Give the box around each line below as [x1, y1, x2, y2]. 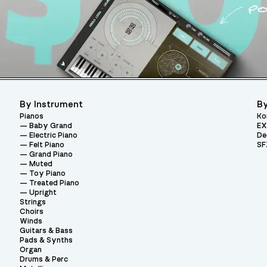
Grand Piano [29, 150, 73, 159]
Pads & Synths [20, 236, 73, 244]
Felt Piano [29, 141, 65, 149]
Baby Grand [29, 122, 73, 130]
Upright [29, 188, 57, 197]
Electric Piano [29, 131, 78, 139]
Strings [20, 198, 46, 206]
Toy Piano [29, 169, 66, 178]
